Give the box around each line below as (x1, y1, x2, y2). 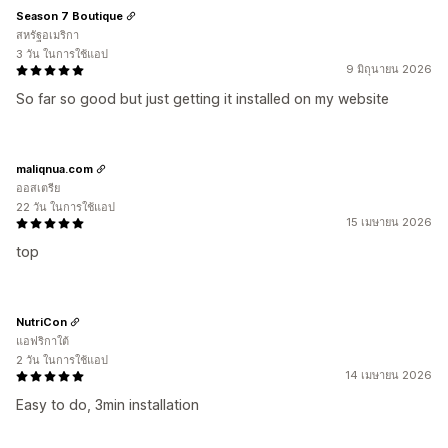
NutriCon (16, 314, 67, 329)
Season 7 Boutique (16, 8, 123, 23)
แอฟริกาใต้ (16, 334, 69, 348)
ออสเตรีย (16, 181, 60, 195)
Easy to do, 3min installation (16, 396, 199, 413)
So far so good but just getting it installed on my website (16, 90, 389, 107)
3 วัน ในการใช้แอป (16, 47, 108, 61)
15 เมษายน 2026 (346, 215, 432, 229)
